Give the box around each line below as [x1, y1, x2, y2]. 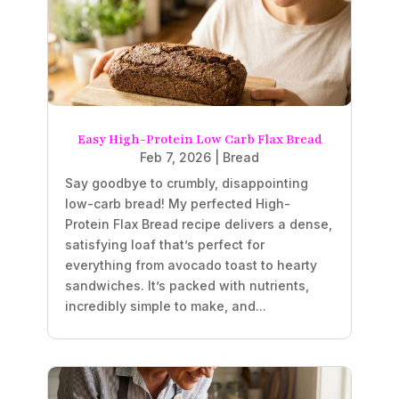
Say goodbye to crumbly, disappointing [64, 175, 308, 191]
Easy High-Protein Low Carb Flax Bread [77, 130, 322, 148]
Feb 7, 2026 [140, 149, 211, 165]
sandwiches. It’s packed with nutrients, [64, 277, 309, 293]
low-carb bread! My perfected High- [64, 195, 290, 211]
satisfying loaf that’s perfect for [64, 236, 265, 252]
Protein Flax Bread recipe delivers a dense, [64, 216, 332, 232]
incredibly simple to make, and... [64, 297, 266, 313]
